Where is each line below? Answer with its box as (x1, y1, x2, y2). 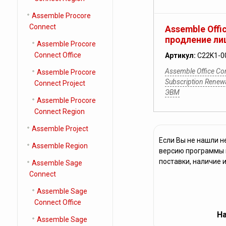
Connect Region (34, 107, 85, 116)
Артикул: (164, 51, 197, 60)
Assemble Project (31, 125, 88, 133)
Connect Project (34, 79, 85, 87)
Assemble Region (31, 142, 88, 150)
